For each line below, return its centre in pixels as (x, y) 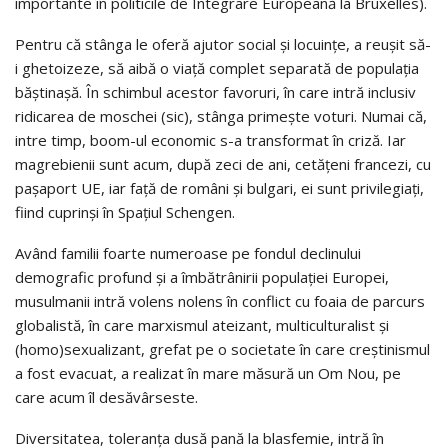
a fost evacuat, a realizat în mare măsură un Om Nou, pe (208, 372)
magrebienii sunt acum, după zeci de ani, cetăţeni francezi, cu (223, 163)
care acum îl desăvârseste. (106, 396)
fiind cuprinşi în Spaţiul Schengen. (125, 211)
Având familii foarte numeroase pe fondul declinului (188, 252)
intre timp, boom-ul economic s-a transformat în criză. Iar (210, 139)
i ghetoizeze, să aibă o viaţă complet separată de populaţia (217, 67)
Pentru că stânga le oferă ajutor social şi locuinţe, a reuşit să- (223, 43)
